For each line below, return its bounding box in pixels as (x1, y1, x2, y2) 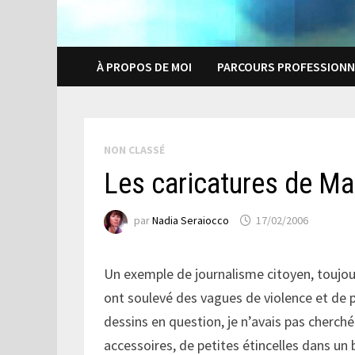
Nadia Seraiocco (152, 213, 230, 228)
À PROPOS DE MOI (97, 58, 193, 74)
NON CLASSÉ (104, 142, 166, 157)
